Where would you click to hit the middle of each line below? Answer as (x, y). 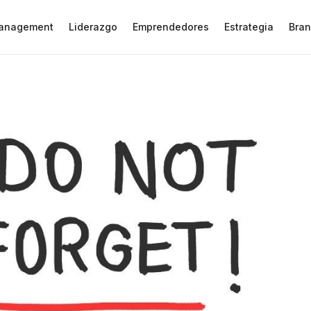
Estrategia (249, 27)
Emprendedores (171, 27)
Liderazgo (93, 27)
